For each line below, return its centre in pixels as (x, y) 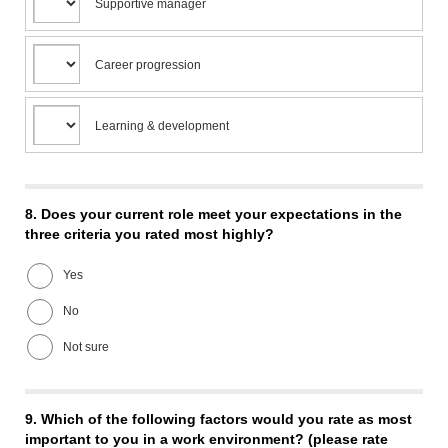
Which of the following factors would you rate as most (226, 418)
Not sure (86, 346)
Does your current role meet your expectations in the (221, 214)
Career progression (148, 65)
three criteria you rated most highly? (149, 234)
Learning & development (162, 126)
